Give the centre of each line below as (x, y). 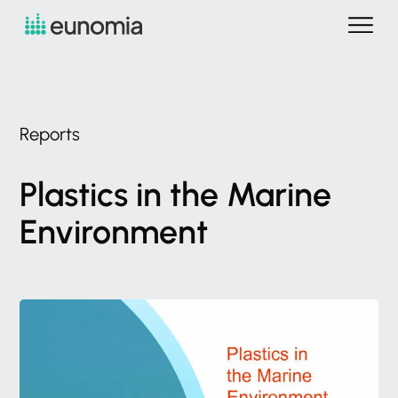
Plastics (74, 194)
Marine (279, 194)
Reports (50, 134)
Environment (114, 231)
